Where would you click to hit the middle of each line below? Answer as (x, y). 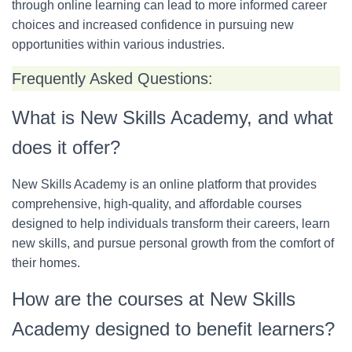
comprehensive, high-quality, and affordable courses (157, 204)
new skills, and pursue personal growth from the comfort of (173, 244)
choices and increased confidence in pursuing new (153, 25)
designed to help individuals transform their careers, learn (171, 224)
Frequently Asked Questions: (112, 79)
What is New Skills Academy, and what (172, 118)
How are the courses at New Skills (154, 299)
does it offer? (66, 148)
